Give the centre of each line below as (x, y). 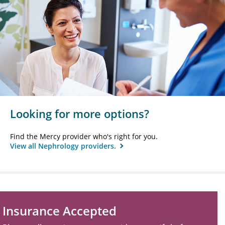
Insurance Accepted (60, 211)
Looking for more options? (80, 114)
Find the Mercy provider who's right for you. (84, 137)
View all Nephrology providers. (64, 146)
